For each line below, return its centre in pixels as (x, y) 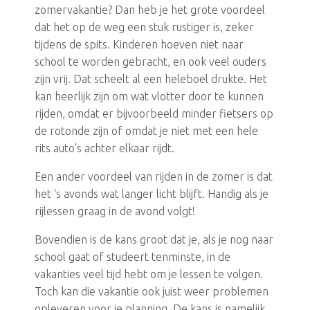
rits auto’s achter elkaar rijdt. (104, 148)
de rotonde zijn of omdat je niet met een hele (146, 131)
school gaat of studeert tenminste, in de (133, 257)
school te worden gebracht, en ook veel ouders (151, 62)
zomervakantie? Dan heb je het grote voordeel (150, 10)
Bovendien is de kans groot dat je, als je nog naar (154, 240)
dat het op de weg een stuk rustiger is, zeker (144, 27)
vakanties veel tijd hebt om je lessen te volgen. (149, 274)
